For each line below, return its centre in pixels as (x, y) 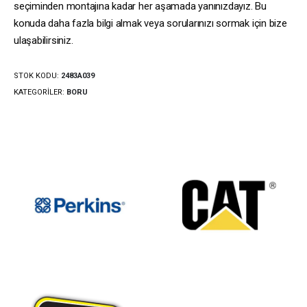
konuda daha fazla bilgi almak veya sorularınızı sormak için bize (150, 24)
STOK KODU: (37, 75)
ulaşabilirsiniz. (44, 41)
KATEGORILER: (40, 92)
